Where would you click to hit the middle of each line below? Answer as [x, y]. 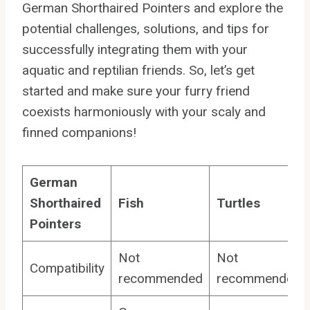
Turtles [238, 203]
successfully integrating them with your [135, 49]
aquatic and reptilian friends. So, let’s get [138, 70]
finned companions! [79, 132]
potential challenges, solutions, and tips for [146, 28]
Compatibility [67, 268]
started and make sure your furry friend [136, 91]
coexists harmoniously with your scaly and [144, 111]
